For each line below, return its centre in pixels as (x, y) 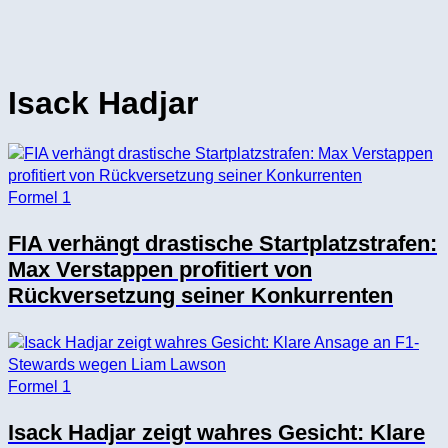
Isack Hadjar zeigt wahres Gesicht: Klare (216, 432)
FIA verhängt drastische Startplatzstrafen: (222, 244)
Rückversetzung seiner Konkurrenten (200, 296)
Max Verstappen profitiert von (160, 270)
